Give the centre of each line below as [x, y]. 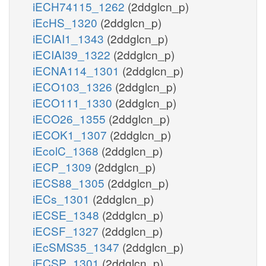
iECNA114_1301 [77, 70]
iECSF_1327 [67, 230]
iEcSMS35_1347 [77, 246]
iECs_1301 [63, 198]
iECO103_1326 [74, 86]
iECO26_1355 [71, 118]
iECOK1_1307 [71, 134]
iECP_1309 [64, 166]
